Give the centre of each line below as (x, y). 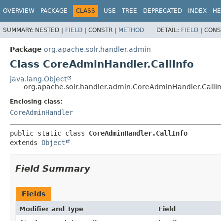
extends (26, 142)
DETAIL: (169, 30)
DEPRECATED (163, 11)
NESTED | (50, 30)
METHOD (131, 30)
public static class (49, 133)
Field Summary (53, 168)
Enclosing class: (36, 101)
